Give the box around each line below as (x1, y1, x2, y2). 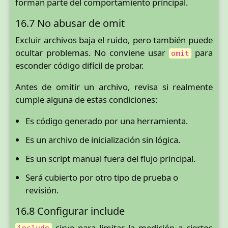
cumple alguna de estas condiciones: (15, 94, 158, 105)
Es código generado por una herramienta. (25, 115, 188, 127)
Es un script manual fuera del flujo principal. (25, 152, 196, 164)
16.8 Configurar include (15, 204, 125, 218)
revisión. (25, 184, 59, 196)
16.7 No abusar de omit (15, 16, 125, 31)
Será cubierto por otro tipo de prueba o (25, 171, 178, 183)
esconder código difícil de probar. (15, 60, 144, 72)
